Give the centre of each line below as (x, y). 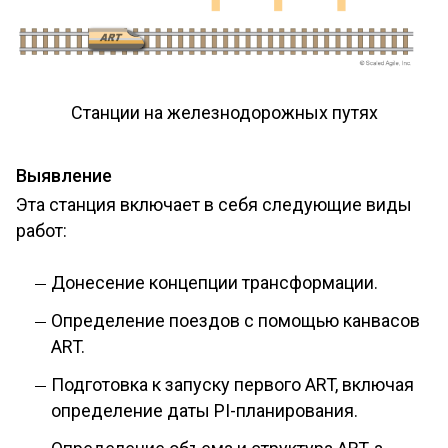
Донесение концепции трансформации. (214, 283)
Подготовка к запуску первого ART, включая (232, 385)
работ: (41, 231)
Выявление (64, 176)
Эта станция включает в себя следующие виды (214, 205)
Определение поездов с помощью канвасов (235, 321)
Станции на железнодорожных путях (224, 113)
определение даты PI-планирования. (204, 411)
